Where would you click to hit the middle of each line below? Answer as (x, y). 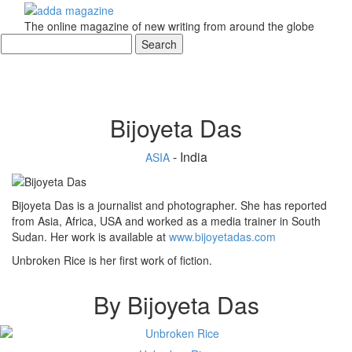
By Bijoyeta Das (176, 305)
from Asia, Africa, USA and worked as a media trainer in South (166, 221)
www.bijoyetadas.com (222, 237)
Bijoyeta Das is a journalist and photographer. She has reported (169, 205)
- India (190, 157)
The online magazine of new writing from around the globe (169, 26)
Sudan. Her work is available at (90, 237)
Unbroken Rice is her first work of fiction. (112, 260)
